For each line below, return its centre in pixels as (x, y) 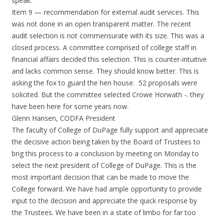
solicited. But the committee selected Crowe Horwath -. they (108, 95)
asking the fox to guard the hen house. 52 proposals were (105, 83)
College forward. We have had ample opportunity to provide (107, 189)
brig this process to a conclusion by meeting (83, 153)
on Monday (172, 153)
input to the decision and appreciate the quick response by (104, 201)
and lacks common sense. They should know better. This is (105, 71)
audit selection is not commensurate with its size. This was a (108, 36)
